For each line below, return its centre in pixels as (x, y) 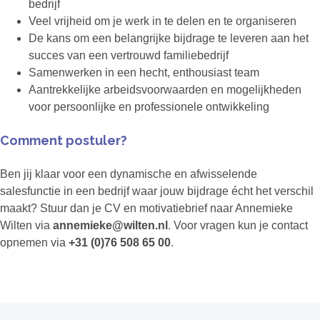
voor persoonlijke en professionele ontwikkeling (149, 107)
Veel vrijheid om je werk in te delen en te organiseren (162, 21)
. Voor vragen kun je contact (238, 226)
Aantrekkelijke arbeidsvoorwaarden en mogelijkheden (165, 90)
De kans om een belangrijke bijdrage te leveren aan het (169, 39)
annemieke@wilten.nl (110, 226)
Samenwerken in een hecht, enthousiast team (144, 73)
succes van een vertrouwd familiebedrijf (129, 56)
